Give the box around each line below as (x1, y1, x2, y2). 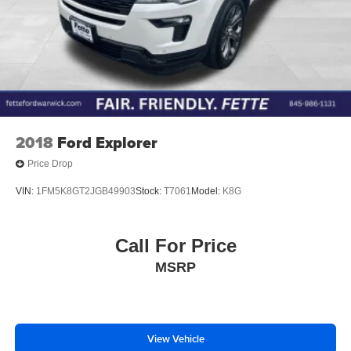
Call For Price (114, 234, 237, 256)
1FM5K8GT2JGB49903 (36, 186, 136, 197)
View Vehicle (147, 331, 204, 347)
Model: (191, 186, 223, 197)
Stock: (136, 186, 164, 197)
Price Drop (27, 158, 73, 170)
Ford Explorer (57, 130, 157, 154)
